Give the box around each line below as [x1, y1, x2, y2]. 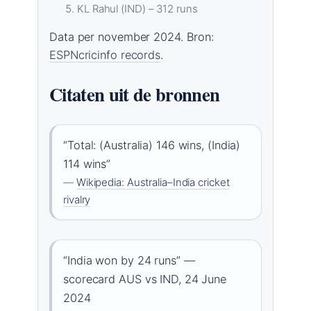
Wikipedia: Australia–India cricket [76, 176, 230, 190]
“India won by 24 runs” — [63, 253, 195, 268]
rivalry [63, 193, 91, 207]
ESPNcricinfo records [49, 48, 160, 62]
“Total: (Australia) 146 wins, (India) [63, 138, 241, 153]
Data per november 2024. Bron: [49, 30, 215, 44]
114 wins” [63, 157, 111, 171]
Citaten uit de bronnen [49, 81, 220, 108]
